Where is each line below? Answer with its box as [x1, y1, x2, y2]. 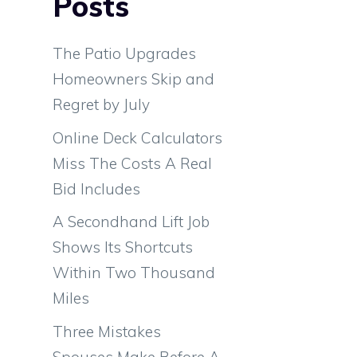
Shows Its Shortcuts [53, 237, 193, 257]
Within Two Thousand [53, 263, 215, 282]
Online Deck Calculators [53, 127, 222, 147]
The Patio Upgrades [53, 44, 196, 63]
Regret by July [53, 95, 150, 114]
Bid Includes [53, 178, 140, 198]
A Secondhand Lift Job [53, 212, 210, 231]
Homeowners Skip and [53, 69, 214, 88]
